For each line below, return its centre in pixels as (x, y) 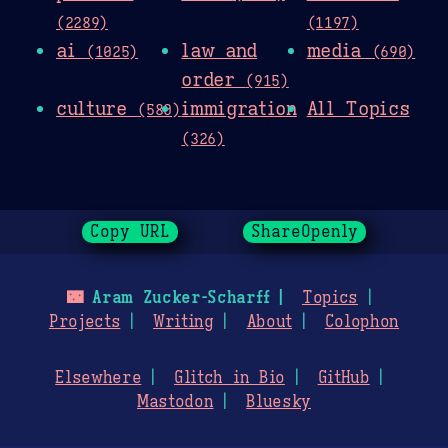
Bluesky (278, 402)
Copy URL (130, 232)
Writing (183, 322)
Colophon (362, 322)
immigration (239, 108)
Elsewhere (98, 378)
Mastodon (175, 402)
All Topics (358, 108)
